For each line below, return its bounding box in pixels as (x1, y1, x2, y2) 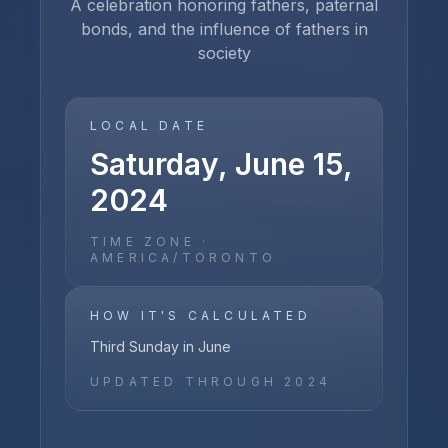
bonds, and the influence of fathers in (80, 19, 368, 39)
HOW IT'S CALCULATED (90, 308, 311, 323)
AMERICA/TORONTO (90, 250, 276, 265)
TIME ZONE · (90, 234, 210, 249)
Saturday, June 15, (90, 146, 352, 182)
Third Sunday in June (90, 338, 231, 355)
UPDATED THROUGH (90, 374, 285, 389)
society (197, 43, 251, 63)
